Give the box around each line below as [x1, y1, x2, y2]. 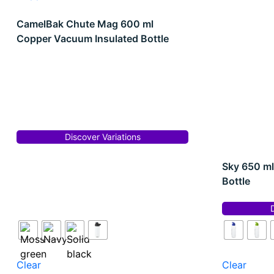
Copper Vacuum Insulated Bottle [17, 32, 169, 45]
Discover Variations [64, 131, 141, 143]
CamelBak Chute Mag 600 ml [17, 17, 154, 30]
